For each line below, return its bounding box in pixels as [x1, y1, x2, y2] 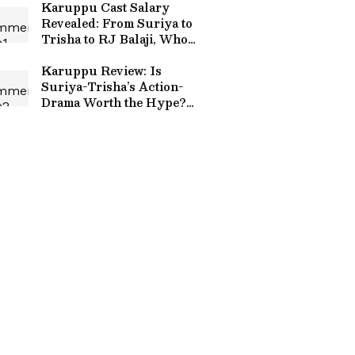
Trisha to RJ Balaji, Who [41, 29, 188, 48]
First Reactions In [41, 109, 149, 128]
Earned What [41, 45, 120, 64]
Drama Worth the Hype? [41, 93, 186, 112]
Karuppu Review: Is [41, 61, 162, 80]
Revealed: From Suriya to [41, 13, 193, 32]
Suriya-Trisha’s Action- [41, 77, 183, 96]
